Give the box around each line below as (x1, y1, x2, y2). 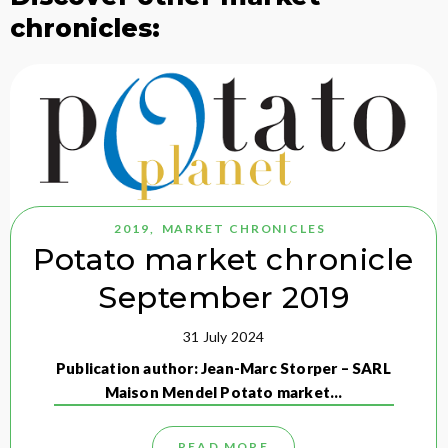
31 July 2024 (182, 328, 265, 346)
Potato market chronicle (33, 241, 414, 279)
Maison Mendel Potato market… (104, 383, 343, 402)
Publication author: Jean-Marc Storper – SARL (56, 359, 391, 378)
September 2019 (98, 279, 349, 317)
